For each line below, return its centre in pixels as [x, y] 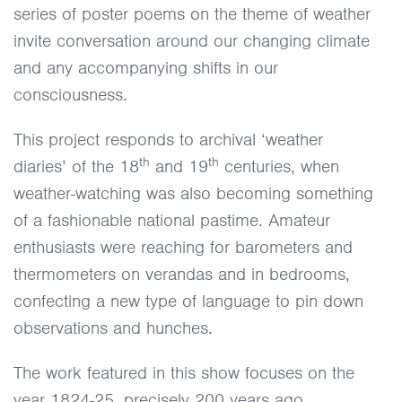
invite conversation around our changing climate [192, 41]
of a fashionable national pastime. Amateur [172, 220]
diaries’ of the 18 [76, 166]
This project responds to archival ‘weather [168, 140]
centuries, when [279, 166]
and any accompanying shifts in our [146, 68]
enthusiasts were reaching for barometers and [183, 247]
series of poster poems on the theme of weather [192, 14]
